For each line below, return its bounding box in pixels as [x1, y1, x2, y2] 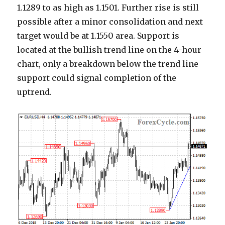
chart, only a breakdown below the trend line [17, 59, 199, 69]
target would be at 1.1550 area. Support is [17, 31, 180, 41]
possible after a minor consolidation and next [17, 17, 203, 27]
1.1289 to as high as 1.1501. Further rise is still [17, 3, 199, 13]
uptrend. [17, 87, 52, 97]
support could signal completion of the [17, 73, 177, 83]
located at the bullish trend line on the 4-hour [17, 45, 202, 55]
